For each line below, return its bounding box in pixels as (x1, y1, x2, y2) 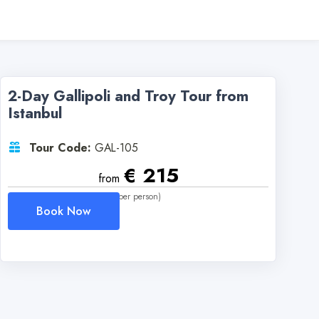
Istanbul (8, 103, 62, 124)
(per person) (115, 190, 161, 203)
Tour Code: (29, 140, 91, 156)
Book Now (36, 203, 91, 219)
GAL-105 (95, 140, 138, 156)
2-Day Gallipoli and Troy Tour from (8, 85, 249, 107)
